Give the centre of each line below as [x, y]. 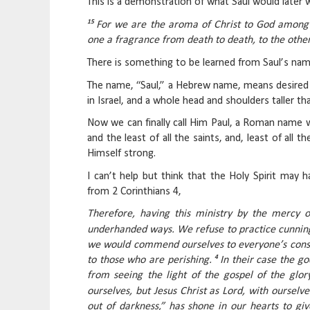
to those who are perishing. [151, 261]
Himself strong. [121, 154]
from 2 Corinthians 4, [134, 191]
